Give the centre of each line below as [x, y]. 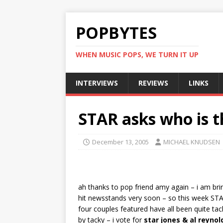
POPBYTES [116, 33]
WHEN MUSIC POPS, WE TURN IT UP [137, 55]
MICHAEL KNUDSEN [192, 142]
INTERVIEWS [97, 83]
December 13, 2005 [120, 142]
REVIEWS [153, 83]
